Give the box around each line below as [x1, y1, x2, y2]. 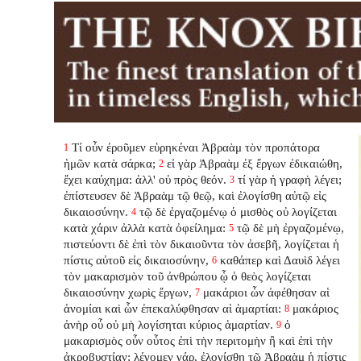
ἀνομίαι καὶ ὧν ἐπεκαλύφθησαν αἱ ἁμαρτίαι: [64, 301, 282, 315]
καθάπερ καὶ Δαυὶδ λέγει [220, 252, 341, 267]
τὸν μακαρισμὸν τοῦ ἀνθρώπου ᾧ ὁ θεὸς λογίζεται [64, 268, 312, 283]
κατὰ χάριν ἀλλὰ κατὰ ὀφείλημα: [64, 220, 226, 234]
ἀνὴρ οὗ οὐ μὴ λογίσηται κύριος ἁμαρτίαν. [64, 317, 274, 331]
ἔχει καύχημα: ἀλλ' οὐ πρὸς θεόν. [64, 172, 227, 186]
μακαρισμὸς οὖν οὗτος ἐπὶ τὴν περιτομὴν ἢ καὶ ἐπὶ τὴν [64, 333, 334, 347]
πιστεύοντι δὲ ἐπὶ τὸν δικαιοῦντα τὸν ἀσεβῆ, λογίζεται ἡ [64, 236, 340, 251]
